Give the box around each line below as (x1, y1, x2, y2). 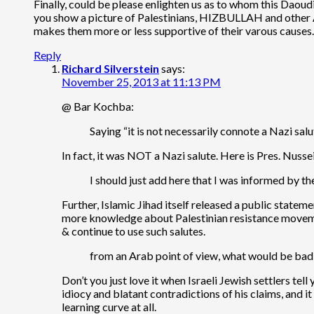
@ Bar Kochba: (62, 99, 134, 113)
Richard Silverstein (62, 61, 159, 75)
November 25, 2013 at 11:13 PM (62, 74, 221, 88)
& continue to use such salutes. (62, 224, 205, 238)
